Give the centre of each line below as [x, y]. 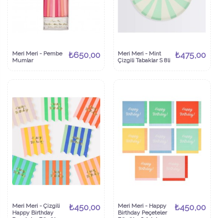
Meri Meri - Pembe [37, 54]
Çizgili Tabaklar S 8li [144, 61]
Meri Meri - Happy [142, 206]
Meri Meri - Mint [140, 54]
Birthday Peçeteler [143, 213]
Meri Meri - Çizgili [36, 206]
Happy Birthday [33, 213]
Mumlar [22, 61]
